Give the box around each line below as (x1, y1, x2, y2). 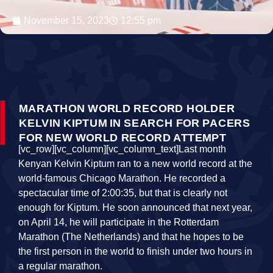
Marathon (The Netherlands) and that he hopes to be (18, 232, 244, 242)
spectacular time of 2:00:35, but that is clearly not (18, 188, 227, 198)
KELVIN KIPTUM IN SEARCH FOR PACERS (19, 116, 250, 129)
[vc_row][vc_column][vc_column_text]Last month (18, 144, 226, 154)
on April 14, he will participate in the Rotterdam (18, 217, 219, 227)
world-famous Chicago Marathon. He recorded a (18, 173, 225, 183)
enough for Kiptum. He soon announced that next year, (18, 202, 252, 213)
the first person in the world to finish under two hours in (18, 246, 252, 257)
